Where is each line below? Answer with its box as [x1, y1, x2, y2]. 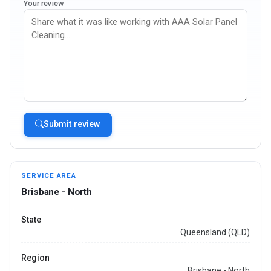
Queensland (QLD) [180, 227, 250, 237]
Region [21, 252, 50, 263]
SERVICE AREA [21, 172, 77, 180]
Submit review [43, 119, 100, 130]
